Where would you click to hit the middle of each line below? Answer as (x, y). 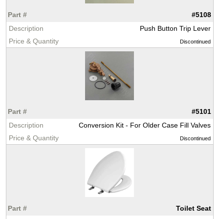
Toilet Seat (194, 208)
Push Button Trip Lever (175, 29)
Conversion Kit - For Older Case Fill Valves (144, 125)
